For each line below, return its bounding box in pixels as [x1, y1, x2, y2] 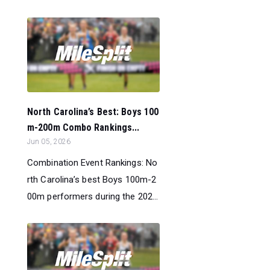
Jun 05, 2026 [27, 137, 71, 146]
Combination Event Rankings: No [27, 157, 158, 168]
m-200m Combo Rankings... [27, 121, 140, 133]
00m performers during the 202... [27, 190, 159, 202]
